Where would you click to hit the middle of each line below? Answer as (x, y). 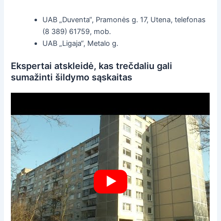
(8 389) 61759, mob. (77, 32)
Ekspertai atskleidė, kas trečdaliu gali (92, 66)
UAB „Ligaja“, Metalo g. (81, 44)
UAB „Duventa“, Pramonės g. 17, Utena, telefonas (124, 20)
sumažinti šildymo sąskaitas (72, 77)
